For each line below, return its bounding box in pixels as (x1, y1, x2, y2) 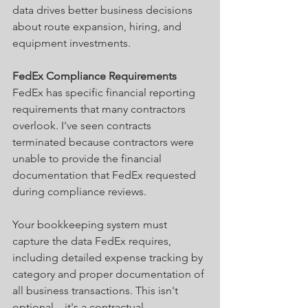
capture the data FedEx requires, (12, 234, 174, 247)
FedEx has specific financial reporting (12, 85, 198, 99)
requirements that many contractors (12, 102, 188, 115)
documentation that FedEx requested (12, 168, 199, 181)
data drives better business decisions (12, 3, 195, 16)
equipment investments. (12, 36, 131, 49)
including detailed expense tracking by (12, 250, 206, 264)
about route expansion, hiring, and (12, 19, 184, 33)
